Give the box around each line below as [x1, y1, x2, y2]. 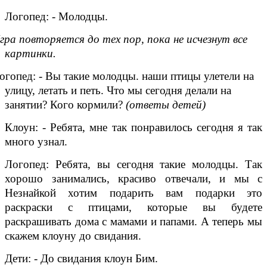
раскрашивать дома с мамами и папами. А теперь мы [5, 215, 262, 228]
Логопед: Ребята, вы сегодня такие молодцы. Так [5, 157, 262, 170]
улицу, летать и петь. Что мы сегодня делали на [5, 83, 231, 97]
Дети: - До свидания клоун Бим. [5, 252, 158, 265]
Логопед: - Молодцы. [5, 10, 108, 23]
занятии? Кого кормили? [5, 98, 126, 111]
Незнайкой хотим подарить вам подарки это [5, 186, 262, 199]
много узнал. [5, 135, 67, 148]
